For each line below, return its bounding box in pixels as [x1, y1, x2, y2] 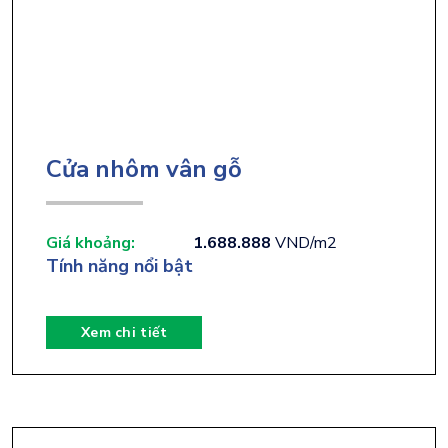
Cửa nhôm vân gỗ [46, 152, 242, 185]
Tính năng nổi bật [46, 253, 193, 278]
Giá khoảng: [46, 231, 135, 254]
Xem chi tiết [81, 322, 168, 342]
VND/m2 [271, 231, 337, 254]
